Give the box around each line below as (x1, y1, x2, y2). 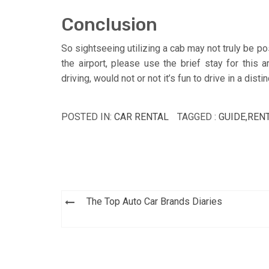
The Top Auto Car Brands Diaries (86, 195, 222, 207)
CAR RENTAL (114, 110, 169, 122)
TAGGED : (177, 110, 219, 122)
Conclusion (61, 13, 157, 35)
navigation (61, 208, 153, 231)
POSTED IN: (61, 110, 114, 122)
